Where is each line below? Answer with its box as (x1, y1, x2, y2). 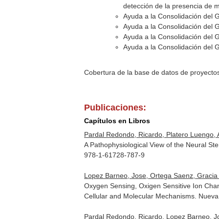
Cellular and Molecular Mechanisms (84, 192, 195, 200)
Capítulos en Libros (84, 117, 151, 125)
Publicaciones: (84, 103, 147, 112)
